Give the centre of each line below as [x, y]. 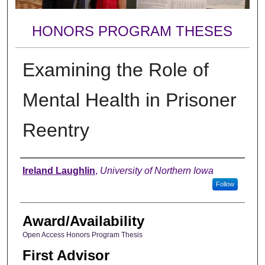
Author [41, 169]
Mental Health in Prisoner [129, 100]
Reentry [56, 130]
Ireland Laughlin [59, 170]
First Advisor [66, 256]
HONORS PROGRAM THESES [132, 31]
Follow [225, 184]
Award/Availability [83, 221]
